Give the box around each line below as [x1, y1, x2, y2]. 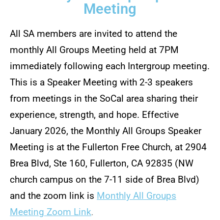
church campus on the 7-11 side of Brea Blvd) [10, 174, 199, 185]
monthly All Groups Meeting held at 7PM [10, 45, 179, 55]
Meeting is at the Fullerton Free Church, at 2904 [10, 142, 207, 153]
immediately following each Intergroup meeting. [10, 61, 210, 72]
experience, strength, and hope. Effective [10, 110, 179, 120]
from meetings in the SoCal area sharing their [10, 93, 198, 104]
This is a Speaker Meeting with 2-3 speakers [10, 77, 193, 88]
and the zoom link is [10, 191, 97, 201]
